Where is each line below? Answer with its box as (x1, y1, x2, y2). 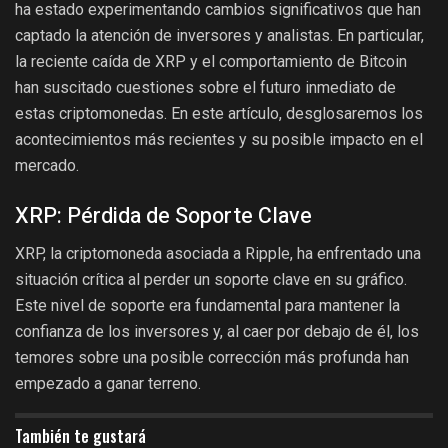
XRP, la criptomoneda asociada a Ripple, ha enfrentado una (15, 244, 421, 264)
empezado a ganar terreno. (15, 374, 201, 394)
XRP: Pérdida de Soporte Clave (15, 199, 312, 232)
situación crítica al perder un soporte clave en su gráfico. (15, 270, 407, 290)
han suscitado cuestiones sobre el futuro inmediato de (15, 78, 396, 98)
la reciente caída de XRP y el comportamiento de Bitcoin (15, 52, 407, 72)
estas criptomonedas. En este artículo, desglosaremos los (15, 104, 423, 124)
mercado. (15, 156, 79, 176)
